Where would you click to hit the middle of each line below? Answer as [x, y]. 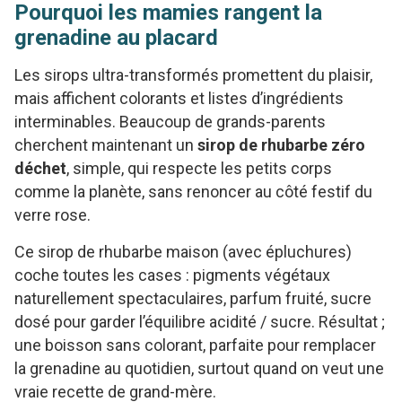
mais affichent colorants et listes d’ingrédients [179, 98]
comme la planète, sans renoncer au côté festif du [193, 191]
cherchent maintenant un [106, 144]
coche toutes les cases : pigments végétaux [172, 275]
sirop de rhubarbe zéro [281, 144]
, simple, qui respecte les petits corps [199, 168]
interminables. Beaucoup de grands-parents [170, 121]
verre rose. [52, 214]
